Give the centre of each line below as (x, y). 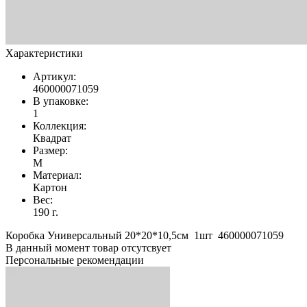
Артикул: (54, 76)
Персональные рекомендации (75, 260)
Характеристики (44, 53)
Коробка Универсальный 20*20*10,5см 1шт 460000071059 (145, 235)
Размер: (50, 150)
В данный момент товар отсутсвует (88, 247)
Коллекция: (60, 125)
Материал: (57, 175)
